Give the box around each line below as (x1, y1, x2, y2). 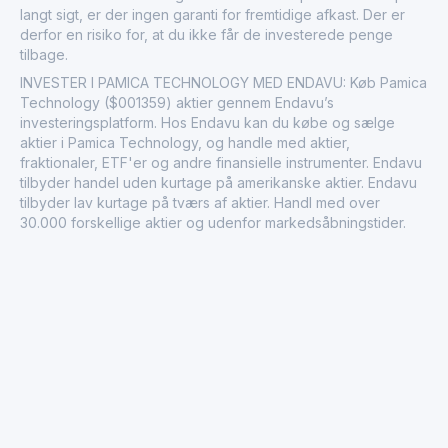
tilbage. (20, 45, 68, 63)
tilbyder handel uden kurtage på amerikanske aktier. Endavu (20, 173, 417, 191)
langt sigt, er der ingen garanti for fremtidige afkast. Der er (20, 5, 405, 23)
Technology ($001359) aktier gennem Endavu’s (20, 93, 334, 111)
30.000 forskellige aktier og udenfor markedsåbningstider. (20, 213, 406, 231)
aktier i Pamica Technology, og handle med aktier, (20, 133, 350, 151)
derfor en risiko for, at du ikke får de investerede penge (20, 25, 393, 43)
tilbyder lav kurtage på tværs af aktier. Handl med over (20, 193, 380, 211)
